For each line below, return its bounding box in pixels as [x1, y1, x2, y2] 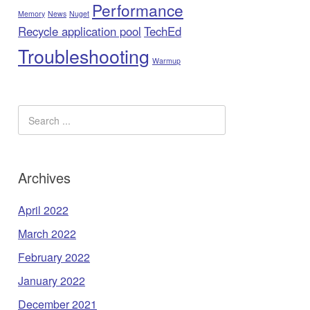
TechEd [144, 23, 181, 39]
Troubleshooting [18, 42, 149, 69]
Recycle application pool [18, 23, 141, 39]
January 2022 [18, 273, 85, 289]
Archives [18, 167, 71, 188]
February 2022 [18, 249, 90, 266]
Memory [18, 8, 45, 19]
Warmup [152, 55, 181, 66]
